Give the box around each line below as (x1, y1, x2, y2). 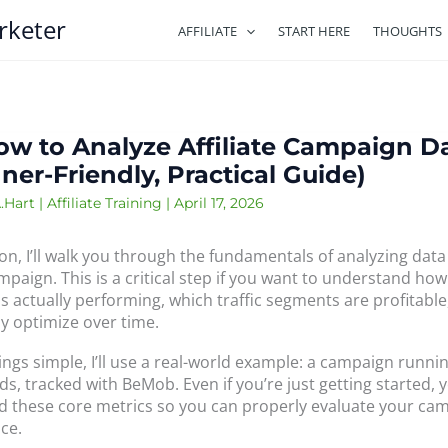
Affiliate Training (47, 194, 162, 212)
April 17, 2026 (174, 194, 264, 212)
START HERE (278, 22, 351, 40)
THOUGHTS (373, 22, 443, 40)
